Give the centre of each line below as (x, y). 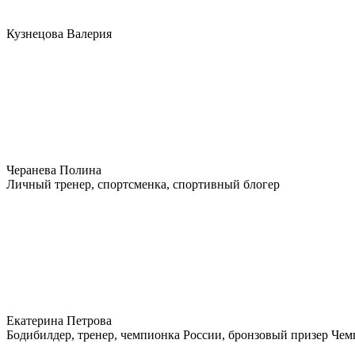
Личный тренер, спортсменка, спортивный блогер (143, 184)
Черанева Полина (54, 170)
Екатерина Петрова (59, 320)
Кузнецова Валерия (59, 33)
